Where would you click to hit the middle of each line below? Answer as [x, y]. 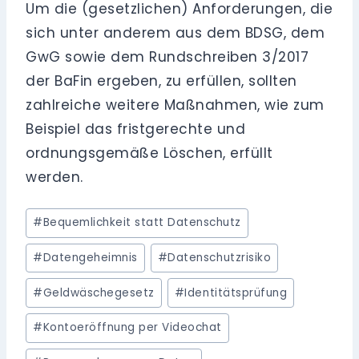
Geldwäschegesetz [99, 292]
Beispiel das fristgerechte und [136, 129]
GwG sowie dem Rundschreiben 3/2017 [167, 57]
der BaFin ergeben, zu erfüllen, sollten [161, 81]
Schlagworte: [73, 214]
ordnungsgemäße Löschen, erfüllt [149, 153]
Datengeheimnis [90, 257]
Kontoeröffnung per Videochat [132, 328]
